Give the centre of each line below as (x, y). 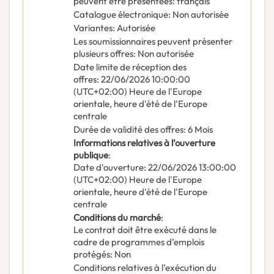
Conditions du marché (117, 218)
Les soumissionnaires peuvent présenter (153, 42)
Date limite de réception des (130, 67)
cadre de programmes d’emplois (139, 242)
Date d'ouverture (109, 168)
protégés (92, 254)
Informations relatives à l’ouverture (144, 143)
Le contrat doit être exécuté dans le (145, 230)
